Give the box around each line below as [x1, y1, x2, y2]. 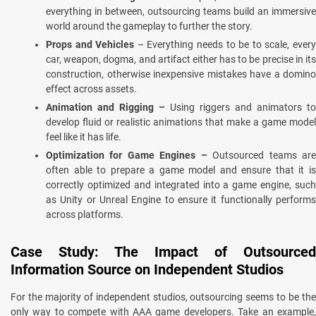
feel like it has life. [46, 130, 121, 142]
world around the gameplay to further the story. [46, 20, 253, 32]
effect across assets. [46, 83, 137, 95]
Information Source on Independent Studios [11, 260, 284, 278]
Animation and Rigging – [46, 101, 170, 113]
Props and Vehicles [46, 38, 135, 50]
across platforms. [46, 208, 123, 220]
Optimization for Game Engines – [46, 149, 207, 161]
